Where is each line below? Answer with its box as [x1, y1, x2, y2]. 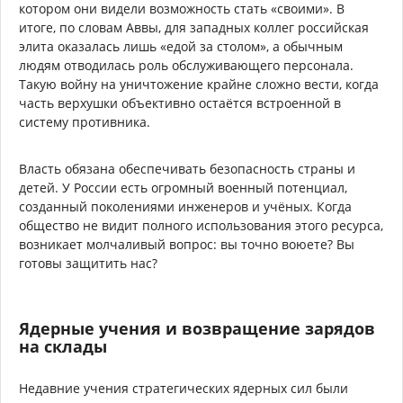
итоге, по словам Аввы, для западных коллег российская [19, 18, 369, 36]
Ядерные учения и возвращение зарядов [19, 317, 375, 339]
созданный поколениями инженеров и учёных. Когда [19, 197, 352, 215]
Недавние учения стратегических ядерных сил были [19, 379, 348, 397]
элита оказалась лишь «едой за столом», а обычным [19, 37, 343, 55]
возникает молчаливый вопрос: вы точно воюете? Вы [19, 235, 354, 253]
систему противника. [19, 112, 150, 130]
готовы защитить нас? [19, 254, 157, 272]
